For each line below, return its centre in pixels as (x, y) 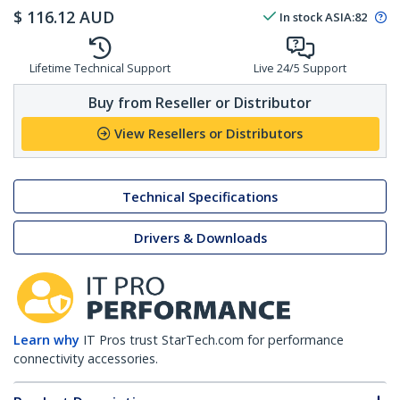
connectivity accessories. (86, 359)
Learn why (46, 340)
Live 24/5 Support (300, 69)
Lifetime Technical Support (100, 69)
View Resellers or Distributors (208, 134)
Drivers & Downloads (200, 237)
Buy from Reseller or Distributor (200, 102)
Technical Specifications (200, 196)
